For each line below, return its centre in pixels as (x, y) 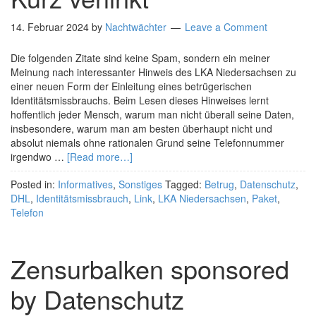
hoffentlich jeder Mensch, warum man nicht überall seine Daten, (152, 114)
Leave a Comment (226, 27)
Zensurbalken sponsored (150, 268)
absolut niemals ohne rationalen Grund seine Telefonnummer (147, 142)
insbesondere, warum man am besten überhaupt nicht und (141, 128)
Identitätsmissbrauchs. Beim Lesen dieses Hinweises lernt (140, 100)
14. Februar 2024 (50, 27)
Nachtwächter (136, 27)
